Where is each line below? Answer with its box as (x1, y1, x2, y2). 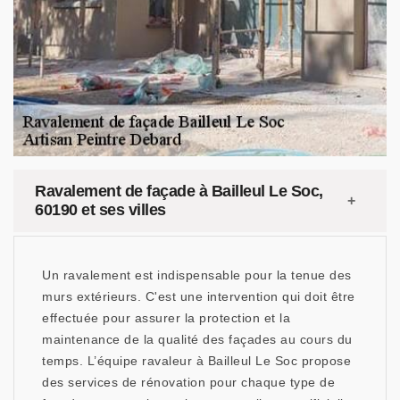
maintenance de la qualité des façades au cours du (42, 332, 353, 346)
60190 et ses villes (35, 201, 166, 219)
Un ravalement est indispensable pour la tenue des (42, 268, 352, 282)
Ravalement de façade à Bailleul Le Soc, (35, 182, 323, 200)
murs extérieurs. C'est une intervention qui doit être (42, 289, 355, 304)
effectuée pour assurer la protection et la (42, 311, 290, 325)
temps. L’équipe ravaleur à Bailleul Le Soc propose (42, 354, 351, 368)
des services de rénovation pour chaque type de (42, 375, 335, 389)
